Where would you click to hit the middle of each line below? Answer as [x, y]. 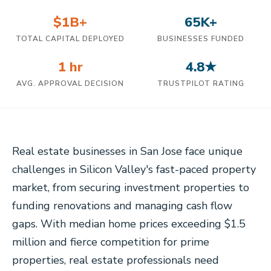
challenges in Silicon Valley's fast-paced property [134, 169]
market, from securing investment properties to [131, 188]
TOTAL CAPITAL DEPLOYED [70, 39]
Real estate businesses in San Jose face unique [127, 151]
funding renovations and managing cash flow [122, 206]
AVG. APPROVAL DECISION [70, 83]
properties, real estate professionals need [116, 260]
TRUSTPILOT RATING [201, 83]
